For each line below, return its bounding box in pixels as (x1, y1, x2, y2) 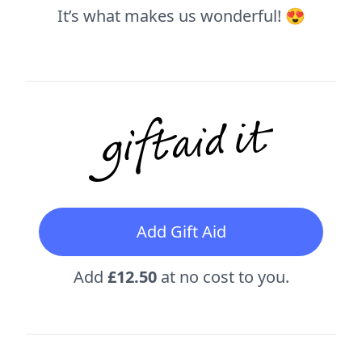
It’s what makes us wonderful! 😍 (57, 4, 305, 27)
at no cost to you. (156, 265, 289, 288)
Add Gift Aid (136, 220, 226, 242)
